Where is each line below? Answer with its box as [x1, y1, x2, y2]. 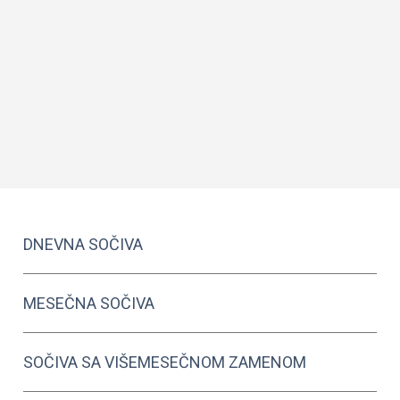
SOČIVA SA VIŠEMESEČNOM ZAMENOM [23, 353, 307, 371]
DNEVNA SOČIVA [23, 235, 144, 254]
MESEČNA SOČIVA [23, 294, 155, 312]
